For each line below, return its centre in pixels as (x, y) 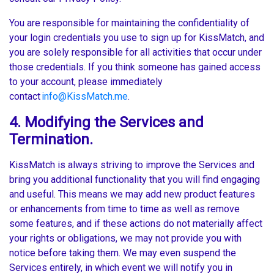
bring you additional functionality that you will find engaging (135, 180)
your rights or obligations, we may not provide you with (125, 239)
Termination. (51, 140)
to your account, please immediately (86, 82)
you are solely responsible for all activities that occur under (135, 53)
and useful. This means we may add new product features (132, 194)
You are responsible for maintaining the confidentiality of (129, 23)
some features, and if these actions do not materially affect (136, 224)
